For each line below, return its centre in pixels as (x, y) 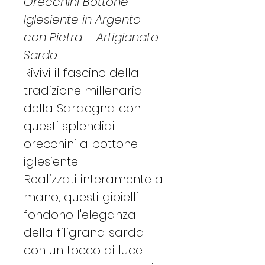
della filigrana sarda (84, 232)
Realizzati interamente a (93, 179)
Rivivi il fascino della (81, 72)
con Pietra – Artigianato (91, 37)
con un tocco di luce (83, 250)
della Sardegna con (82, 108)
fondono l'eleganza (80, 214)
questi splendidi (69, 126)
